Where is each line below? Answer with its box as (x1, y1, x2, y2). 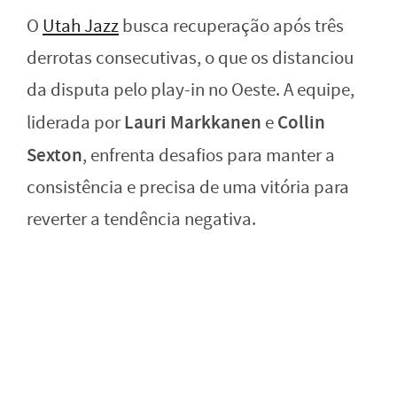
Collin (277, 110, 325, 136)
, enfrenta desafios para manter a (82, 144, 335, 168)
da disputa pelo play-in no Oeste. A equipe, (27, 78, 354, 103)
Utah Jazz (43, 14, 119, 39)
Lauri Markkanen (124, 110, 261, 136)
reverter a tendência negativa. (27, 207, 256, 232)
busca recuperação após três (119, 14, 344, 39)
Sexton (27, 143, 82, 168)
